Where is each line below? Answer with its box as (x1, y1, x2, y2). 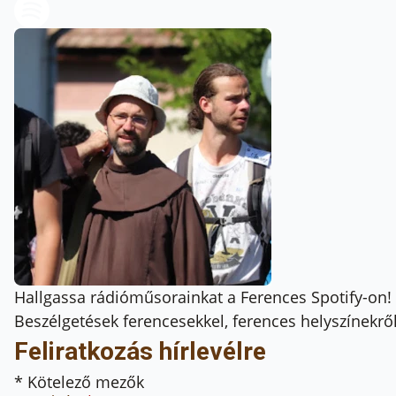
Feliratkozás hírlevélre (14, 336, 266, 366)
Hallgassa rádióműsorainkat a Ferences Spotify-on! (14, 286, 392, 308)
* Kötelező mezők (14, 370, 144, 392)
